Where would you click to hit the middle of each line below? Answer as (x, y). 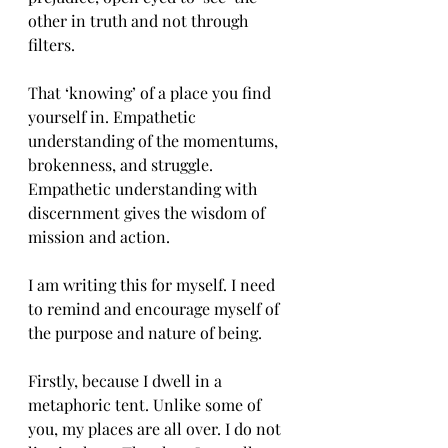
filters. (53, 44)
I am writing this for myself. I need (153, 284)
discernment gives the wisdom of (148, 212)
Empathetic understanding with (144, 188)
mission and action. (101, 236)
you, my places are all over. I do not (156, 428)
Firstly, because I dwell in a (127, 380)
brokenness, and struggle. (122, 164)
